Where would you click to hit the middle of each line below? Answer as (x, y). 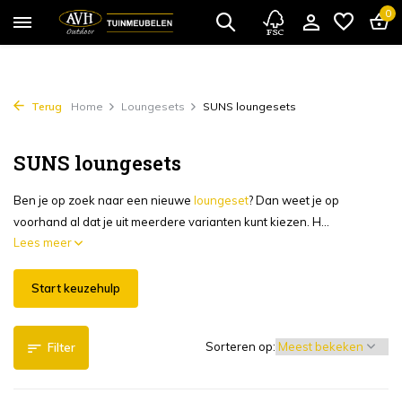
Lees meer (44, 242)
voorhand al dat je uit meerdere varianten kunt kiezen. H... (171, 222)
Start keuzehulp (76, 288)
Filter (61, 347)
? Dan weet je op (294, 200)
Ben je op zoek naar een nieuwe (104, 200)
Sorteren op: (240, 346)
